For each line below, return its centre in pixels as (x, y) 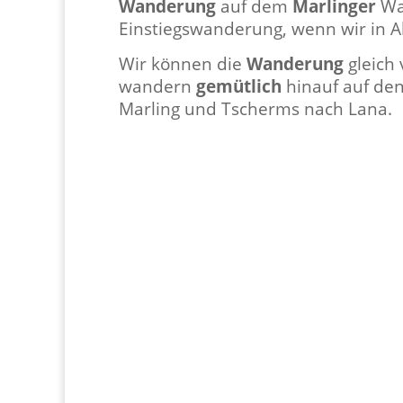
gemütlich (239, 85)
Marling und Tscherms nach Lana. (255, 108)
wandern (157, 85)
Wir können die (183, 63)
